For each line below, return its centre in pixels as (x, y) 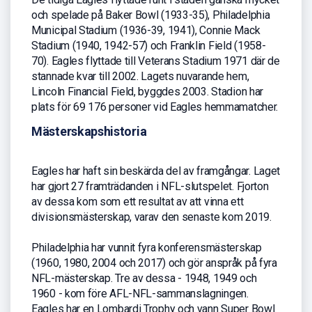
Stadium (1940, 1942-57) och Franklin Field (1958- (149, 46)
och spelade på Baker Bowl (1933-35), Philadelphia (151, 15)
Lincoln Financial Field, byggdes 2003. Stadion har (148, 92)
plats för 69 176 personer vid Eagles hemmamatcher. (155, 107)
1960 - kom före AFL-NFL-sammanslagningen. (140, 294)
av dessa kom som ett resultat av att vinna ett (138, 202)
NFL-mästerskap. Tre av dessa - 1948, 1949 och (144, 279)
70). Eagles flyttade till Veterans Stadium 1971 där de (156, 61)
